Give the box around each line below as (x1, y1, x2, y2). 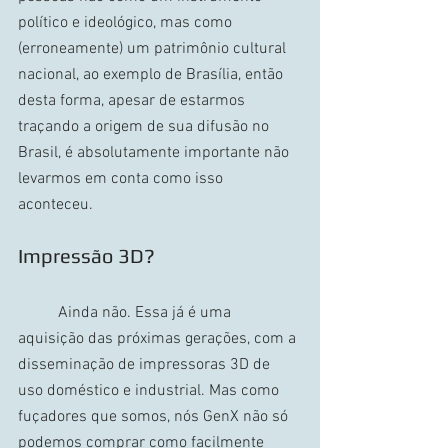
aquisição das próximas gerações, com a (18, 328, 300, 349)
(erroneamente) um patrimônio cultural (18, 38, 290, 59)
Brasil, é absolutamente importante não (18, 142, 293, 163)
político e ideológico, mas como (18, 12, 236, 33)
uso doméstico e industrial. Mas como (18, 380, 283, 401)
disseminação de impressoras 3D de (18, 354, 274, 375)
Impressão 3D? (18, 243, 155, 267)
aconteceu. (18, 194, 97, 215)
